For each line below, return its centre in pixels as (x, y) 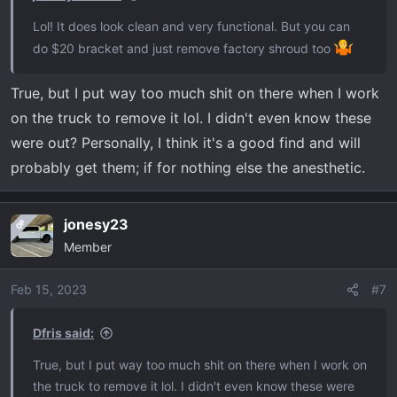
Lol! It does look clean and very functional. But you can (191, 27)
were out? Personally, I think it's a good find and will (186, 142)
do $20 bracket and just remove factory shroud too (183, 48)
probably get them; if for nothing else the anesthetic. (188, 167)
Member (88, 246)
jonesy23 (96, 224)
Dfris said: (63, 332)
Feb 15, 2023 (49, 289)
